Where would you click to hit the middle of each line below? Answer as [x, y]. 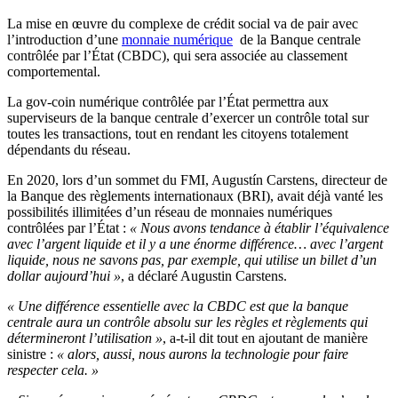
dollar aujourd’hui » [64, 276]
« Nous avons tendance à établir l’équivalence [259, 228]
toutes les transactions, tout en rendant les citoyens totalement [178, 134]
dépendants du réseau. [69, 150]
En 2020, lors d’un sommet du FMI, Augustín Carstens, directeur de [197, 180]
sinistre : [32, 354]
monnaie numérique [177, 40]
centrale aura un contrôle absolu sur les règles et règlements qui [187, 322]
